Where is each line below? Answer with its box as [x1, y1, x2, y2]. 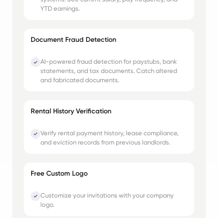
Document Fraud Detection [30, 36, 116, 44]
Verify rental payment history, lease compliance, [40, 128, 179, 137]
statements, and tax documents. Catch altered [40, 67, 177, 75]
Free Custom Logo [30, 169, 88, 178]
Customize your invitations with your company [40, 191, 174, 199]
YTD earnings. [40, 4, 80, 13]
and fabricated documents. [40, 76, 119, 84]
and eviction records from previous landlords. [40, 138, 170, 146]
